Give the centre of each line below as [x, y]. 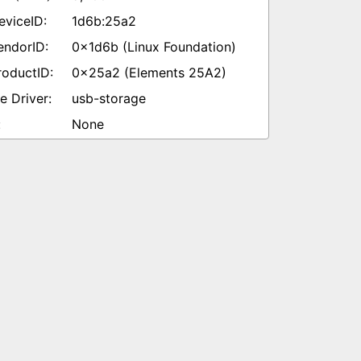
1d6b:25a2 [104, 21]
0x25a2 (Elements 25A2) [149, 73]
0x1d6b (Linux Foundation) [154, 47]
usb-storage [109, 98]
